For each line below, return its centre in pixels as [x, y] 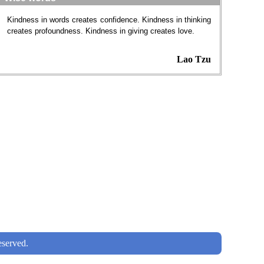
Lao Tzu [194, 59]
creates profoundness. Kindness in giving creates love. [101, 31]
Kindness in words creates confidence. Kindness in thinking [109, 20]
